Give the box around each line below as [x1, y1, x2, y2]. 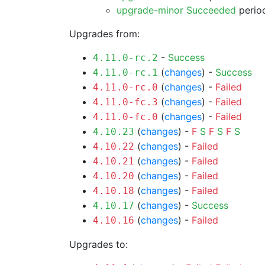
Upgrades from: [69, 28, 140, 40]
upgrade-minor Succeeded [117, 4, 236, 16]
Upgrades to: [69, 238, 128, 250]
